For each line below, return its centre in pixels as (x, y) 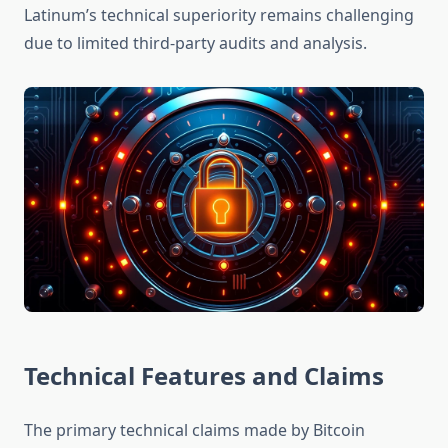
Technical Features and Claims (204, 376)
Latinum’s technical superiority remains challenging (219, 15)
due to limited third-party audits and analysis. (195, 43)
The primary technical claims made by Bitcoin (194, 430)
